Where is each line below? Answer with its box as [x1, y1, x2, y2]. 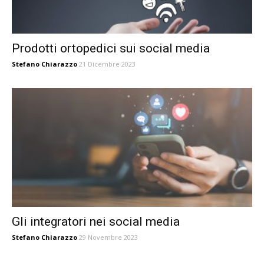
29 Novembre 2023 [79, 232, 138, 242]
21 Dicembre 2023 [79, 60, 136, 69]
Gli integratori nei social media [12, 214, 180, 229]
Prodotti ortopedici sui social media [12, 41, 210, 56]
